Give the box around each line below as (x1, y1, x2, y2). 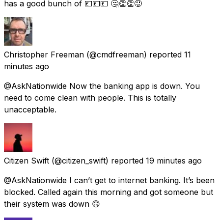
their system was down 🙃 (4, 198, 100, 209)
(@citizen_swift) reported (52, 155, 143, 165)
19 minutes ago (146, 155, 202, 165)
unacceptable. (4, 104, 56, 114)
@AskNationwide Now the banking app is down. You (4, 81, 200, 91)
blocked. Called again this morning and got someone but (4, 187, 213, 197)
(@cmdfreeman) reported (86, 49, 182, 59)
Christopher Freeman (4, 49, 84, 59)
